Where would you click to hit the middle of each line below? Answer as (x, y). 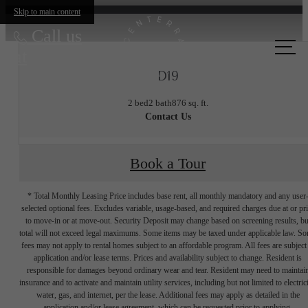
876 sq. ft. (190, 103)
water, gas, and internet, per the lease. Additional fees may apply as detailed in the (168, 295)
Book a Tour (168, 163)
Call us (57, 36)
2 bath (160, 103)
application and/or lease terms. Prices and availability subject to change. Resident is (168, 258)
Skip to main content (47, 12)
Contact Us (168, 117)
